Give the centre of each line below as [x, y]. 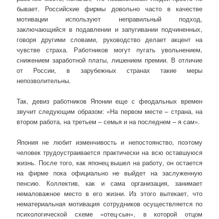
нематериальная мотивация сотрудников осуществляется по [109, 204]
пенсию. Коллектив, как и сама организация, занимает [109, 183]
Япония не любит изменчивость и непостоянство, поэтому [109, 142]
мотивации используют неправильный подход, [109, 19]
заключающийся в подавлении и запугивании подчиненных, [109, 29]
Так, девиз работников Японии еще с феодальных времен [109, 101]
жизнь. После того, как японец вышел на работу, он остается [109, 163]
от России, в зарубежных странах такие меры [109, 70]
